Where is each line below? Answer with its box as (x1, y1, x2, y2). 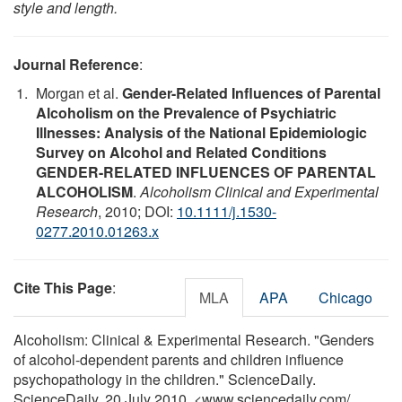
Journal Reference (13, 53, 139, 74)
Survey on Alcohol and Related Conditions (36, 141, 327, 162)
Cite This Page (13, 276, 112, 298)
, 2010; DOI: (98, 200, 177, 222)
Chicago (319, 286, 372, 308)
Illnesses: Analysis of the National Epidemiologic (36, 121, 367, 143)
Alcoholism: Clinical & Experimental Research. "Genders (13, 328, 374, 350)
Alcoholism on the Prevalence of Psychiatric (36, 101, 336, 123)
